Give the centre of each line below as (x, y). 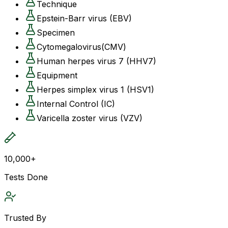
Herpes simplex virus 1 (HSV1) (95, 89)
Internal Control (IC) (76, 104)
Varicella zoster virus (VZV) (90, 118)
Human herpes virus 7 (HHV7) (96, 61)
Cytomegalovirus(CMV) (81, 47)
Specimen (56, 32)
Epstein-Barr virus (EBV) (84, 18)
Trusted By (25, 218)
